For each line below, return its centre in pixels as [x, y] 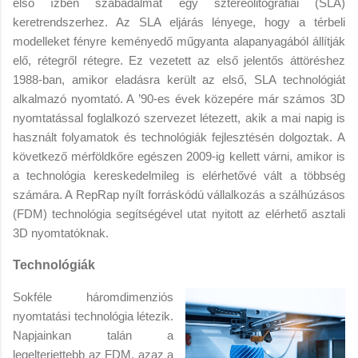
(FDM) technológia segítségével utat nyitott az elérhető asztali [179, 213]
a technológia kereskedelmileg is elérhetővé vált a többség [179, 175]
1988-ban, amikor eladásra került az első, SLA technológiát [179, 79]
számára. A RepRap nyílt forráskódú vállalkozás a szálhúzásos [179, 194]
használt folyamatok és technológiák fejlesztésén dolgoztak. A [179, 137]
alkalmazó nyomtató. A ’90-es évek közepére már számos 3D [179, 98]
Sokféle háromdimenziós [93, 296]
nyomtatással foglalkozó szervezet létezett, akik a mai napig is [179, 117]
